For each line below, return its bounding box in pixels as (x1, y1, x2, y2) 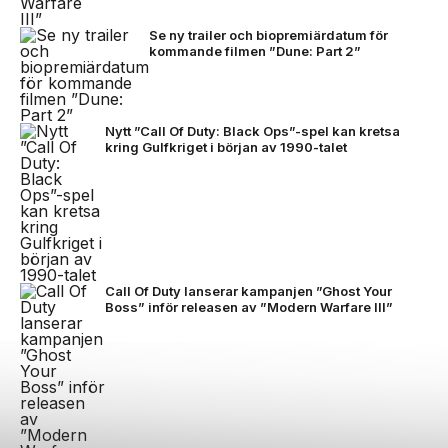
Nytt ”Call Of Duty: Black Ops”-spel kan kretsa (105, 122, 400, 139)
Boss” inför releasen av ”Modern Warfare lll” (105, 298, 393, 315)
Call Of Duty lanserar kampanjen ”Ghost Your (105, 282, 392, 299)
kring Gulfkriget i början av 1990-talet (105, 138, 347, 155)
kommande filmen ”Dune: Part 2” (149, 42, 361, 59)
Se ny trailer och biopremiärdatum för (149, 26, 388, 43)
